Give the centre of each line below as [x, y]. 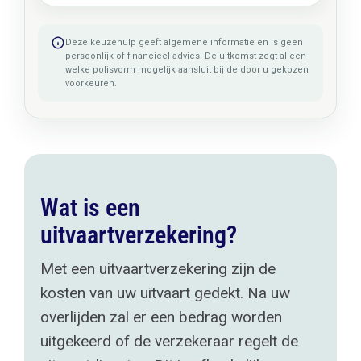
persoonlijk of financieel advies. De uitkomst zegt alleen [185, 56]
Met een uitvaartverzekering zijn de [158, 269]
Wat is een [90, 207]
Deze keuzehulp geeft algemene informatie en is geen [184, 42]
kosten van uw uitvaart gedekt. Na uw [165, 293]
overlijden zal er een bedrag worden [161, 317]
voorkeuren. [91, 83]
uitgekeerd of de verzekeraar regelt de [169, 341]
